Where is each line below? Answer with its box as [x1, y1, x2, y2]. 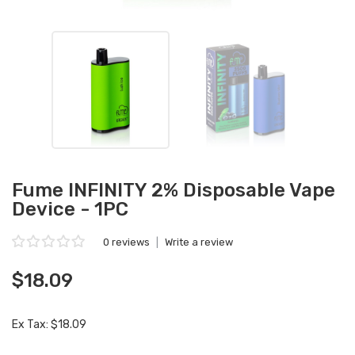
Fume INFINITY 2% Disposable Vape [12, 179, 335, 201]
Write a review [165, 236, 233, 248]
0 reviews [103, 236, 150, 248]
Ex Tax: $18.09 [12, 318, 86, 331]
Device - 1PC [12, 198, 128, 220]
